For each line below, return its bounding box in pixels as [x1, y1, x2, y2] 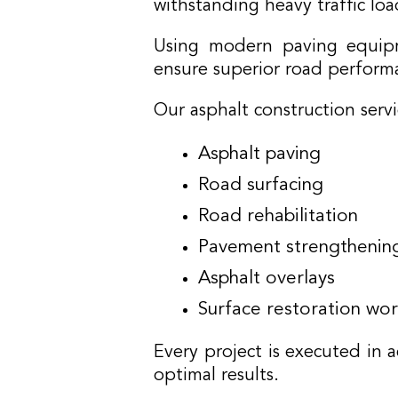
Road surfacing [198, 176, 324, 195]
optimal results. [154, 367, 280, 385]
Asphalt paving [198, 145, 322, 163]
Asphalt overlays [198, 269, 336, 288]
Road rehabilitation [198, 207, 359, 226]
